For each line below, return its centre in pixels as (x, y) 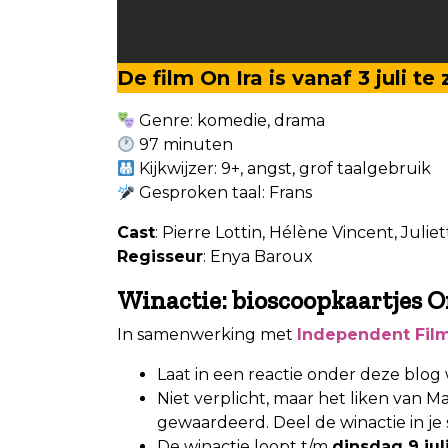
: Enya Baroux (258, 256)
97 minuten (184, 144)
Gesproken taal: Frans (224, 192)
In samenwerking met (207, 334)
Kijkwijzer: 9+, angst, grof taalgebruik (283, 168)
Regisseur (160, 256)
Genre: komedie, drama (230, 120)
